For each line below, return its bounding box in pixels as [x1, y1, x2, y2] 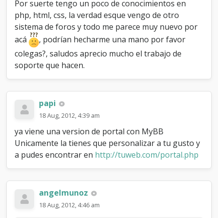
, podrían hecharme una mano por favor [39, 34, 186, 45]
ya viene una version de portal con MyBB [15, 126, 164, 137]
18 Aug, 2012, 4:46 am [39, 200, 100, 210]
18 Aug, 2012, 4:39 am [39, 111, 100, 120]
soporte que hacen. [15, 60, 85, 71]
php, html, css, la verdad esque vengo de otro [15, 10, 180, 20]
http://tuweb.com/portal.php [95, 149, 199, 161]
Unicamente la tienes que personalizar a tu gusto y [15, 138, 200, 149]
